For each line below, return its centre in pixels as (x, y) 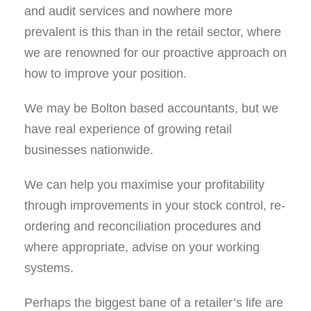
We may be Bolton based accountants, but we (151, 108)
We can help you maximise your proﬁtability (144, 185)
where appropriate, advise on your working (142, 247)
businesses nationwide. (89, 150)
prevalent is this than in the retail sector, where (153, 32)
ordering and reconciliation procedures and (143, 226)
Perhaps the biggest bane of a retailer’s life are (154, 303)
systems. (49, 268)
